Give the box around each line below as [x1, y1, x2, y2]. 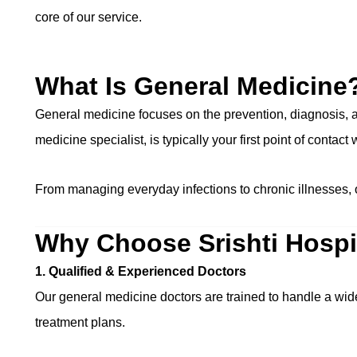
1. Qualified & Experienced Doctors [35, 265, 246, 278]
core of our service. [35, 10, 142, 24]
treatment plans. [35, 316, 125, 329]
